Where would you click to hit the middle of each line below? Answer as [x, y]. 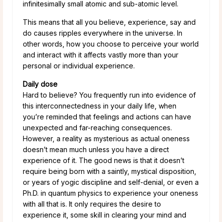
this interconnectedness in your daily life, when [100, 106]
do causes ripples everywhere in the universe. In [103, 33]
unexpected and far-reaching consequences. [97, 127]
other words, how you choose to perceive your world [111, 44]
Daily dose [40, 84]
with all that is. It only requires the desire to [92, 204]
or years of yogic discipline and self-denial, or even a [111, 182]
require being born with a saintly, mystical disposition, [110, 171]
